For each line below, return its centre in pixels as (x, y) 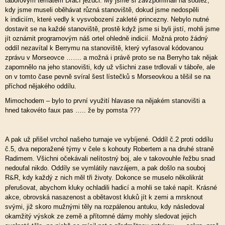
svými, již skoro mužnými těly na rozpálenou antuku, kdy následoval (105, 207)
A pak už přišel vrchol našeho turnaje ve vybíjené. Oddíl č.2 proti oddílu (109, 139)
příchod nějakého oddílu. (41, 86)
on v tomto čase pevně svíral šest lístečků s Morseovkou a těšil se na (108, 77)
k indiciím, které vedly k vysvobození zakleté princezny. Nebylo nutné (107, 19)
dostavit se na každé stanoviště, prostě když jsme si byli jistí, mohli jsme (112, 29)
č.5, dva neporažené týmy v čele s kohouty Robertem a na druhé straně (109, 149)
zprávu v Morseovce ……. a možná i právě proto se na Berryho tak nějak (111, 58)
